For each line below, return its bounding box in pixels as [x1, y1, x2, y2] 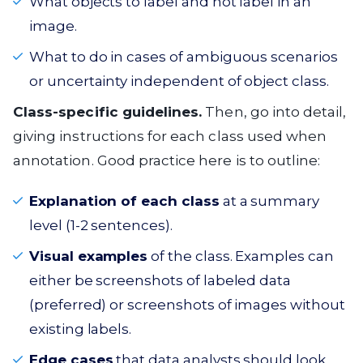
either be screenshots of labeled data [29, 272, 292, 288]
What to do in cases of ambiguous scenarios [29, 49, 338, 65]
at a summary [219, 193, 320, 209]
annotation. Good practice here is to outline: [13, 152, 321, 169]
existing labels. [29, 321, 132, 337]
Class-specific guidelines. [13, 104, 203, 120]
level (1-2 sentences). [29, 217, 173, 233]
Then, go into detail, [202, 104, 347, 120]
